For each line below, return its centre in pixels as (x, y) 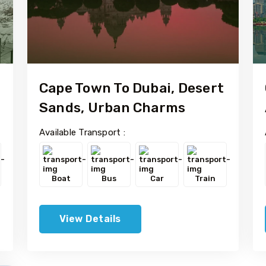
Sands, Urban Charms (113, 107)
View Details (90, 218)
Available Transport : (82, 132)
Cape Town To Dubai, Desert (132, 88)
